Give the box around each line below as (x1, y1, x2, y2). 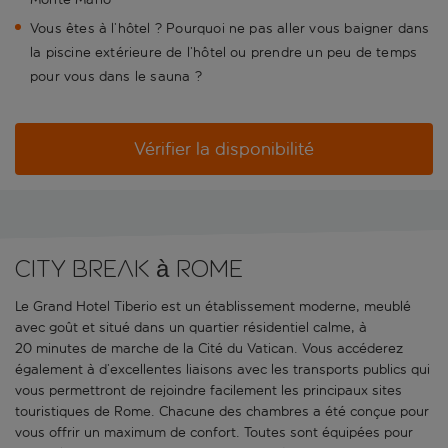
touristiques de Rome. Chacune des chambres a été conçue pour (15, 403, 429, 421)
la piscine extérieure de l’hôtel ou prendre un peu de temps (30, 44, 418, 62)
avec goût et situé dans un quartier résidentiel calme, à (15, 319, 367, 337)
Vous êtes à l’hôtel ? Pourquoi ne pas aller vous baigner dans (30, 20, 430, 38)
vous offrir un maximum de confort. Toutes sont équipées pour (15, 424, 413, 442)
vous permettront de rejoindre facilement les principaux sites (15, 382, 402, 400)
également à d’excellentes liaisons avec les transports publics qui (15, 361, 430, 379)
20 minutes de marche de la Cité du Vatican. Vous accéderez (15, 340, 403, 358)
